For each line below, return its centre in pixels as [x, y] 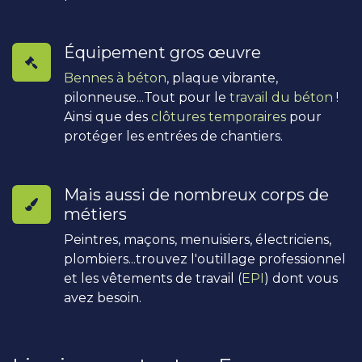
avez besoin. [103, 297]
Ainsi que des [107, 116]
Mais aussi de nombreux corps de [196, 194]
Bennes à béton [115, 78]
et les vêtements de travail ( [153, 278]
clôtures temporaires [219, 116]
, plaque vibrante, [222, 78]
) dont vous [301, 278]
